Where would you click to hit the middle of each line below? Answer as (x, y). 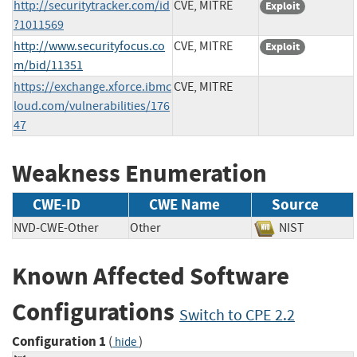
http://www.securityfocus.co (89, 46)
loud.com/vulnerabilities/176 (92, 106)
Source (295, 205)
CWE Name (184, 205)
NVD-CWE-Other (56, 228)
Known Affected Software (151, 277)
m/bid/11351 (48, 65)
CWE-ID (57, 205)
